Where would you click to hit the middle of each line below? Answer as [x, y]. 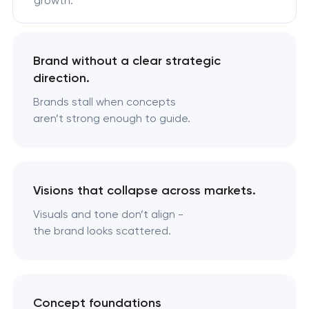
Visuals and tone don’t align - [108, 215]
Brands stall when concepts [104, 102]
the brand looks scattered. [102, 231]
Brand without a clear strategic [127, 61]
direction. [61, 78]
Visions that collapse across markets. [144, 191]
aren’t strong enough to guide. [111, 119]
